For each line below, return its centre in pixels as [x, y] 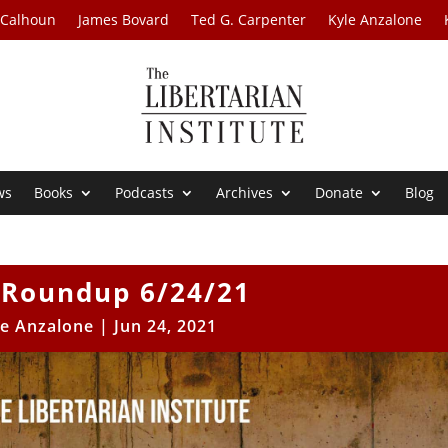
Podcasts [145, 193]
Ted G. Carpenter [249, 19]
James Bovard [124, 19]
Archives [245, 193]
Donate [339, 193]
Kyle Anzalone [375, 19]
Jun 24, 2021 [165, 326]
